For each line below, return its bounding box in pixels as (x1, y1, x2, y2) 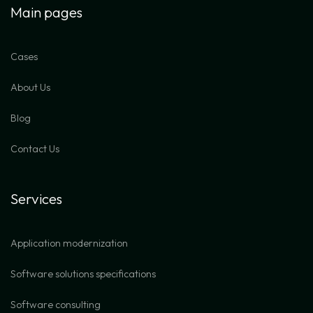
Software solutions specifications (10, 267, 156, 280)
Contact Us (10, 142, 59, 155)
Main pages (10, 2, 82, 21)
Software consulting (10, 298, 101, 311)
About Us (10, 80, 50, 94)
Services (10, 189, 62, 208)
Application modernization (10, 236, 128, 249)
